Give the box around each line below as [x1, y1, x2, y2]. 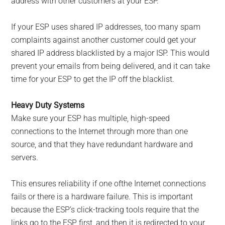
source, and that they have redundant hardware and [11, 140, 193, 150]
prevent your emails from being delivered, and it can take [11, 61, 210, 71]
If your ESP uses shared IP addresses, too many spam [11, 22, 201, 32]
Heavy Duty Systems [11, 100, 85, 110]
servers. [11, 153, 39, 163]
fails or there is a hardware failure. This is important [11, 192, 193, 202]
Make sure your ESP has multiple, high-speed [11, 114, 170, 124]
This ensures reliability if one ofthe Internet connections [11, 179, 206, 189]
